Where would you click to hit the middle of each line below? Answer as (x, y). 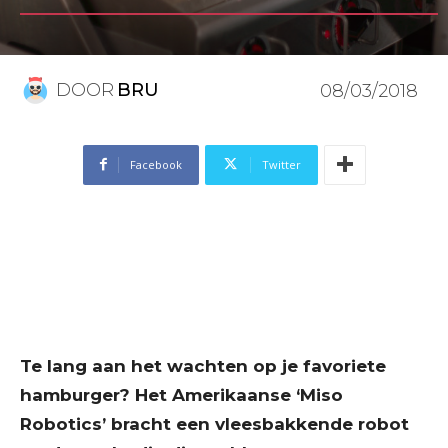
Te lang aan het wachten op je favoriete (203, 365)
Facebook (155, 164)
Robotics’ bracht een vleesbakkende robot (214, 423)
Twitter (281, 164)
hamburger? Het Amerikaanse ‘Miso (181, 394)
